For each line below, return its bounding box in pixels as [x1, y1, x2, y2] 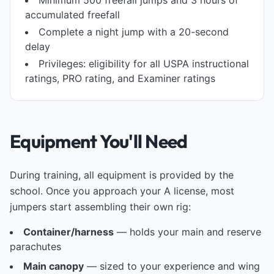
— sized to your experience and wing [84, 260, 260, 272]
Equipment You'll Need [10, 130, 188, 153]
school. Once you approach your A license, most [10, 185, 234, 197]
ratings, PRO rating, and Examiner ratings [25, 72, 215, 84]
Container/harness [23, 226, 114, 238]
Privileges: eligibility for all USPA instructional [39, 57, 249, 70]
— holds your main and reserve [114, 226, 261, 238]
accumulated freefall [25, 9, 120, 21]
